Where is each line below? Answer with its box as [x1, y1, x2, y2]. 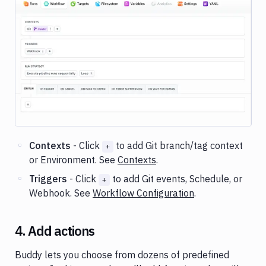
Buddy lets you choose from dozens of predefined [15, 248, 229, 261]
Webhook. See [29, 186, 93, 199]
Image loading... [106, 49, 161, 59]
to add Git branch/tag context [113, 139, 243, 151]
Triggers [29, 172, 67, 185]
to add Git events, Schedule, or [110, 172, 242, 185]
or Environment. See [29, 153, 118, 166]
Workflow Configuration [93, 186, 194, 199]
